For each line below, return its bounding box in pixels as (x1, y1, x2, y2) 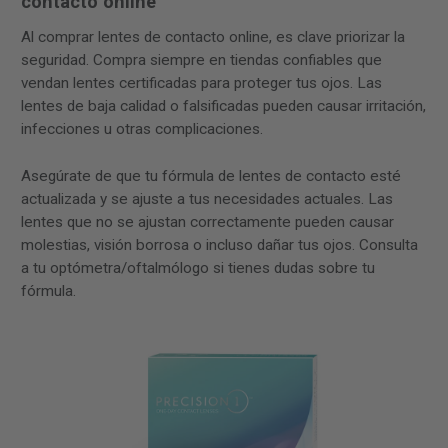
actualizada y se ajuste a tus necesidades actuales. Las (21, 190, 393, 209)
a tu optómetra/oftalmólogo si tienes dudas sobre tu (21, 259, 375, 278)
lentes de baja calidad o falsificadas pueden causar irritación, (21, 97, 426, 116)
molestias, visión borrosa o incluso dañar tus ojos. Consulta (21, 236, 418, 255)
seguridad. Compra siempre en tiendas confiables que (21, 51, 382, 70)
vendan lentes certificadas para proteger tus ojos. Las (21, 74, 382, 93)
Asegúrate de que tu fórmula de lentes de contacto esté (21, 167, 401, 186)
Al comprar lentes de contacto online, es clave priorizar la (21, 28, 405, 47)
